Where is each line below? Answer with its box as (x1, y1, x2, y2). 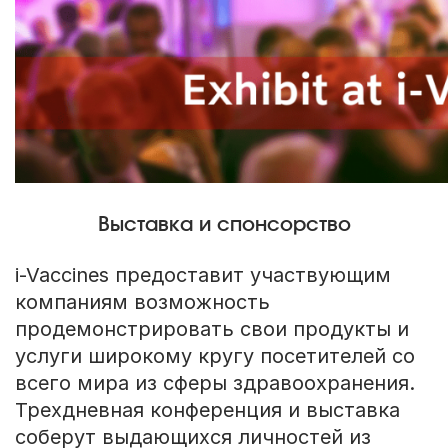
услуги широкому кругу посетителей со (14, 343, 415, 368)
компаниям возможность (14, 289, 270, 314)
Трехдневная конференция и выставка (14, 397, 400, 422)
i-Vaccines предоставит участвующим (14, 262, 391, 287)
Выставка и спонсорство (97, 214, 351, 235)
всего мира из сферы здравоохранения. (14, 370, 415, 395)
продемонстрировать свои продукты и (14, 316, 409, 341)
